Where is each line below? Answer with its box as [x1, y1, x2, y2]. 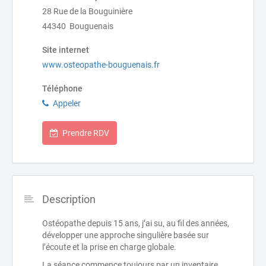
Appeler [53, 99, 81, 108]
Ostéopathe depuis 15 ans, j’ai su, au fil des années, [42, 218, 229, 228]
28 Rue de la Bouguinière [42, 7, 132, 16]
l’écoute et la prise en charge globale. [42, 242, 176, 252]
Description [42, 193, 96, 205]
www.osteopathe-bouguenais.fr [42, 60, 160, 69]
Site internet [42, 45, 89, 55]
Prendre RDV [62, 128, 109, 138]
